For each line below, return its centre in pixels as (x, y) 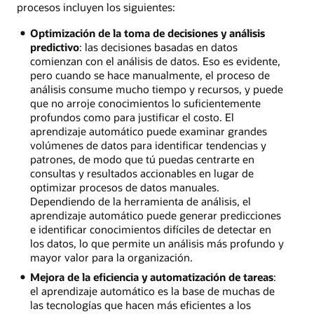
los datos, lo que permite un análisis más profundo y (157, 243)
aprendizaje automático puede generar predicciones (155, 215)
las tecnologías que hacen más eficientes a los (140, 305)
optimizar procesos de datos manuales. (124, 187)
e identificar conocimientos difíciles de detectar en (150, 229)
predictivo (54, 47)
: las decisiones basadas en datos (158, 47)
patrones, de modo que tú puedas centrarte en (142, 159)
